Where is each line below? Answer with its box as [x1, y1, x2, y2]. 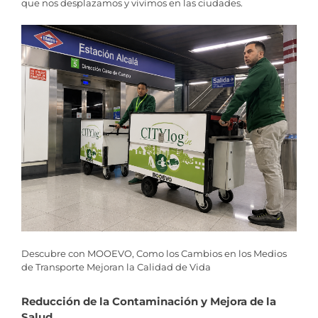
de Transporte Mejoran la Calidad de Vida [21, 261, 211, 273]
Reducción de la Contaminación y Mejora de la [21, 294, 276, 308]
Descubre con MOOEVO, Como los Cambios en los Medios [21, 247, 287, 259]
